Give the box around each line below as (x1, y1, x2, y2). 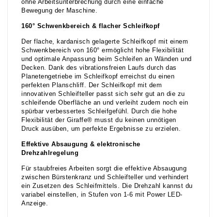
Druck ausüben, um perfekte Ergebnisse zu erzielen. (21, 125, 181, 133)
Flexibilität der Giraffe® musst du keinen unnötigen (21, 117, 176, 124)
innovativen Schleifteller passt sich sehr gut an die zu (21, 91, 185, 98)
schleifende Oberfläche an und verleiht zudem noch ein (21, 99, 188, 107)
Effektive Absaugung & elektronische (21, 141, 140, 148)
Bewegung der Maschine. (21, 7, 97, 15)
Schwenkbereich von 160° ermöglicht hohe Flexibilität (21, 47, 184, 54)
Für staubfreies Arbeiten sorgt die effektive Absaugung (21, 165, 186, 172)
